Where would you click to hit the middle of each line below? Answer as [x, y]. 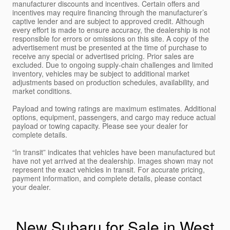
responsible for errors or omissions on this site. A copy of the [111, 39]
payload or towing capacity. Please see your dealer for [100, 126]
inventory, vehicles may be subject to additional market [101, 74]
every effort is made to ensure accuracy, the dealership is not [111, 30]
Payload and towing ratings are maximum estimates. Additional [114, 109]
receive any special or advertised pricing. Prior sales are [103, 56]
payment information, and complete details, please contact [107, 178]
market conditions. [42, 91]
